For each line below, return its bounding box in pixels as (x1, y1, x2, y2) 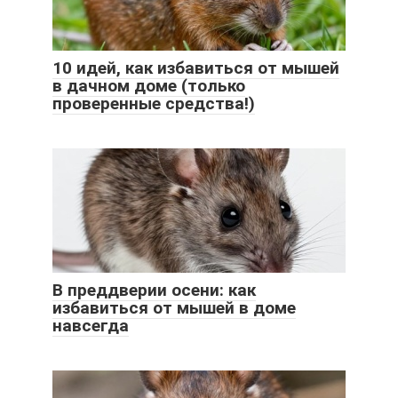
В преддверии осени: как (52, 280, 256, 301)
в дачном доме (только (52, 76, 245, 97)
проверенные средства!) (52, 93, 255, 115)
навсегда (52, 315, 129, 337)
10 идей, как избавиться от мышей (52, 58, 339, 79)
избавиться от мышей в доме (52, 298, 296, 319)
